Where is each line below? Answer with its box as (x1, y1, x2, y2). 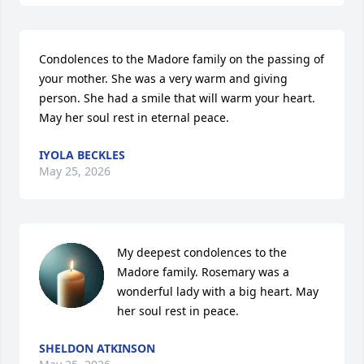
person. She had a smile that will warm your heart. (39, 90, 315, 106)
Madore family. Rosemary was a (117, 264, 289, 279)
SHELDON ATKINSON (39, 340, 155, 356)
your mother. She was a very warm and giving (39, 71, 288, 86)
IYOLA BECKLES (39, 147, 125, 162)
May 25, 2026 (39, 163, 110, 179)
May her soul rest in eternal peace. (39, 110, 229, 125)
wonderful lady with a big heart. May (117, 284, 318, 299)
